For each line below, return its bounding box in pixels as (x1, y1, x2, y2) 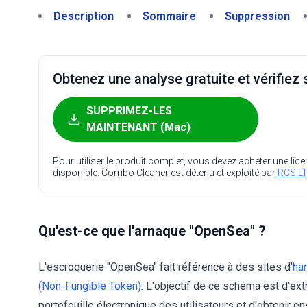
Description (53, 10, 114, 23)
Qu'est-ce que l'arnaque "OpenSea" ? (38, 223, 266, 239)
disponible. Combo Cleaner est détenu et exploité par (53, 167, 278, 178)
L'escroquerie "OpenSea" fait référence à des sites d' (38, 260, 293, 273)
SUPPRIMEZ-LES (86, 104, 172, 117)
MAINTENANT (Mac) (86, 121, 191, 134)
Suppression (225, 10, 290, 23)
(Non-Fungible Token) (38, 280, 141, 293)
